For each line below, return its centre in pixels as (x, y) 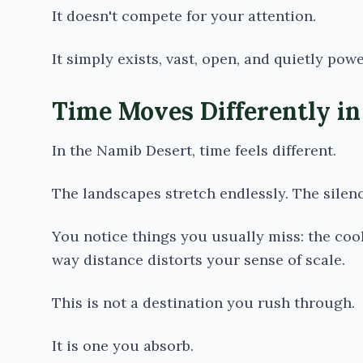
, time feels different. (264, 150)
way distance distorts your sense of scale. (199, 260)
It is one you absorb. (123, 346)
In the (74, 150)
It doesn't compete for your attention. (184, 16)
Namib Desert (144, 150)
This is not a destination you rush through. (203, 303)
